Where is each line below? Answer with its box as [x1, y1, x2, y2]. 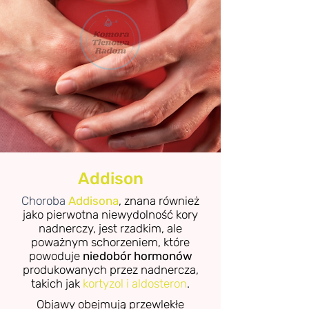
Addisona [68, 193, 119, 208]
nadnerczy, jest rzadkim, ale [39, 221, 182, 235]
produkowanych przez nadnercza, [22, 262, 199, 277]
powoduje [28, 248, 83, 263]
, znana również [119, 193, 199, 208]
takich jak [31, 276, 83, 290]
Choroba [21, 193, 66, 208]
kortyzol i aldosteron [83, 276, 187, 290]
